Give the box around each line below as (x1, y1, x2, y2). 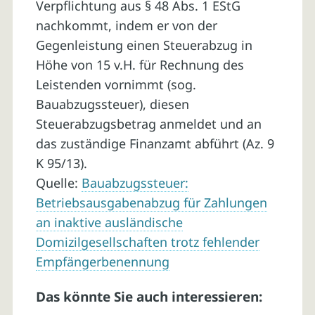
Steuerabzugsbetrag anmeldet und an (35, 115, 262, 133)
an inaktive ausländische (35, 214, 183, 231)
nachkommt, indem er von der (35, 17, 217, 34)
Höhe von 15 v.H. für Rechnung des (35, 56, 244, 74)
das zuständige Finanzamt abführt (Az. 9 (35, 135, 274, 153)
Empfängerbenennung (35, 253, 169, 271)
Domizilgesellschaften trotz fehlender (35, 233, 259, 251)
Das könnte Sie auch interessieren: (35, 288, 262, 307)
